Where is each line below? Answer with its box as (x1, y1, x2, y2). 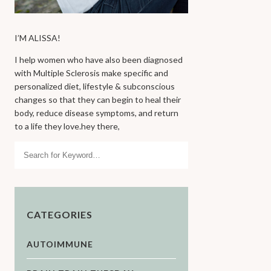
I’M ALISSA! (15, 33, 61, 44)
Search (14, 141, 42, 153)
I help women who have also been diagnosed (15, 54, 183, 65)
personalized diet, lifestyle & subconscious (15, 81, 175, 92)
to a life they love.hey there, (15, 121, 120, 132)
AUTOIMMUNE (27, 239, 94, 250)
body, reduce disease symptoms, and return (15, 108, 179, 119)
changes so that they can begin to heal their (15, 94, 181, 105)
